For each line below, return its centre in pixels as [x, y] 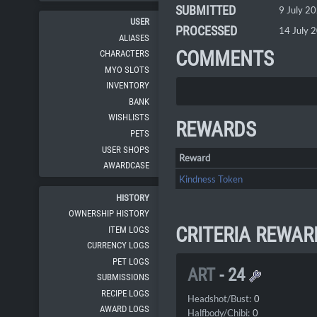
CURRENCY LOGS [119, 246]
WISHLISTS [129, 117]
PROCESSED [206, 31]
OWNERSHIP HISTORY [109, 214]
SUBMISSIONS [123, 277]
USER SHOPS [126, 149]
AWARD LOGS [125, 309]
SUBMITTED [206, 11]
